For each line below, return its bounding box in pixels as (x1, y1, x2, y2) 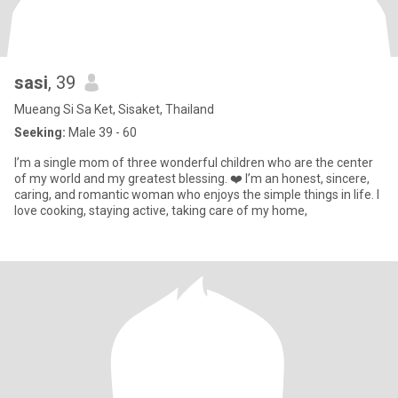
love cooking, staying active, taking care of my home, (14, 203, 307, 218)
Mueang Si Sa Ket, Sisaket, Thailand (14, 102, 214, 116)
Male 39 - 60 (66, 125, 137, 139)
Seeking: (14, 125, 66, 139)
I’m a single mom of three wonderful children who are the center (14, 155, 373, 170)
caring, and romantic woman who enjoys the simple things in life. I (14, 187, 379, 202)
